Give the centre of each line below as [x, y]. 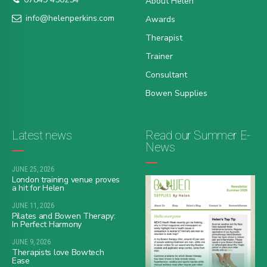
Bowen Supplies [176, 94]
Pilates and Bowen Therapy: [64, 216]
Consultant [166, 75]
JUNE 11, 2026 [33, 206]
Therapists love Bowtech [58, 253]
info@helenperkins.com [70, 18]
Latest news [42, 136]
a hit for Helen [38, 188]
